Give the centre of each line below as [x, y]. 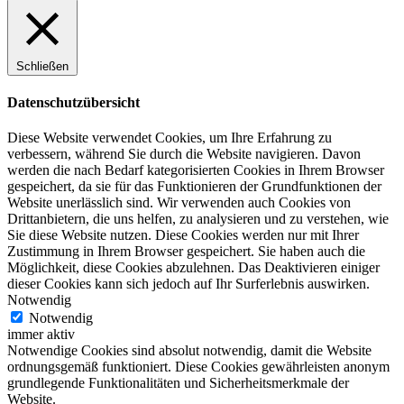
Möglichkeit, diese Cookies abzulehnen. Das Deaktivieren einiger [193, 268]
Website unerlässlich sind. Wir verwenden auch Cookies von [179, 203]
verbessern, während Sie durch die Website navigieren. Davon [184, 154]
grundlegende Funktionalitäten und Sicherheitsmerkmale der [178, 383]
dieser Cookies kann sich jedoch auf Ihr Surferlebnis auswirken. [188, 284]
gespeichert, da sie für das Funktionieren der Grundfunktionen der [194, 187]
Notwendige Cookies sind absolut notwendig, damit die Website [189, 351]
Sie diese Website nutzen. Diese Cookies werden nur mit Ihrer [183, 235]
